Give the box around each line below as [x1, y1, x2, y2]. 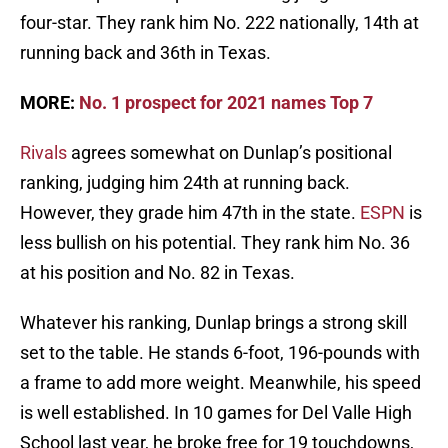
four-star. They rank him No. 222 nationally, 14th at [20, 12, 419, 34]
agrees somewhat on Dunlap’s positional [67, 142, 392, 164]
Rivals [20, 142, 67, 164]
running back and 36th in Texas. [20, 42, 271, 64]
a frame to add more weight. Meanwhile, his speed [20, 372, 421, 394]
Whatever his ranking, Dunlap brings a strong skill [20, 312, 407, 334]
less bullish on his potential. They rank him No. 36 [20, 232, 410, 254]
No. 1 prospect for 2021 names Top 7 [79, 92, 373, 114]
